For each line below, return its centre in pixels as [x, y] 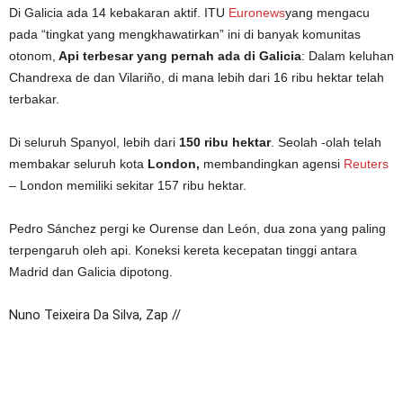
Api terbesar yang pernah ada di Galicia [179, 56]
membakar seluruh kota [78, 164]
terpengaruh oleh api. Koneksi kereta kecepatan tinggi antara [183, 250]
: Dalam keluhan [348, 56]
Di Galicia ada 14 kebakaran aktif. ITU [119, 13]
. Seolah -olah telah [326, 142]
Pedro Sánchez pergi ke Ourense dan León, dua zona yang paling [197, 228]
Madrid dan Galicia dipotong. [91, 272]
